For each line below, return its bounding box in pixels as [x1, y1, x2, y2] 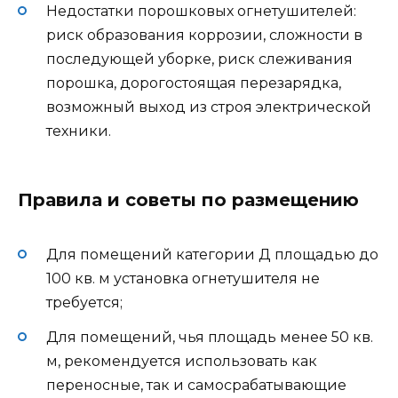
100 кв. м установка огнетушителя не [46, 270, 320, 288]
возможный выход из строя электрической [46, 98, 371, 115]
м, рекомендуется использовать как [46, 352, 317, 370]
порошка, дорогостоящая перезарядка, [46, 74, 341, 92]
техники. [46, 122, 111, 139]
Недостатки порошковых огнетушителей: [46, 2, 356, 20]
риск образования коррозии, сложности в [46, 26, 362, 44]
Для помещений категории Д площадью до [46, 246, 378, 264]
